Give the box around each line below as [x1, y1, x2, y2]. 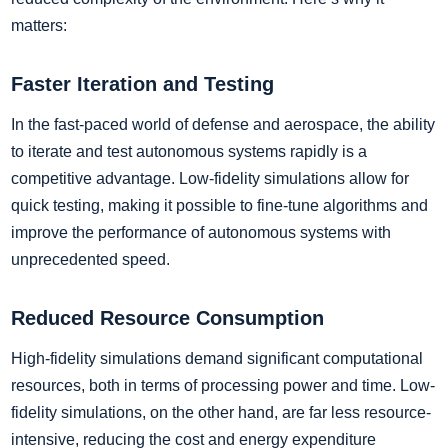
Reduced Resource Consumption [11, 306, 324, 329]
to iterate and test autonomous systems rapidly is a [11, 142, 367, 160]
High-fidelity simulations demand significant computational [11, 349, 423, 367]
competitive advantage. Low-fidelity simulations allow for [11, 169, 409, 187]
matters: [11, 16, 67, 34]
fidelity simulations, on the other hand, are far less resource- [11, 403, 431, 421]
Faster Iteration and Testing [11, 72, 274, 95]
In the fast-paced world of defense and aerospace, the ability [11, 115, 435, 133]
